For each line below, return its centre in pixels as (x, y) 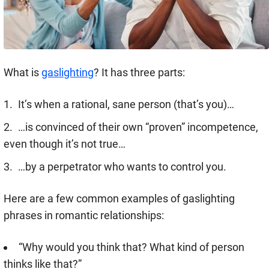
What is (23, 73)
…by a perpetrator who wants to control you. (122, 167)
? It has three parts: (139, 73)
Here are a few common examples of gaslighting (119, 199)
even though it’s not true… (65, 144)
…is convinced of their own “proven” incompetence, (138, 127)
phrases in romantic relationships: (84, 216)
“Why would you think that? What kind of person (131, 247)
